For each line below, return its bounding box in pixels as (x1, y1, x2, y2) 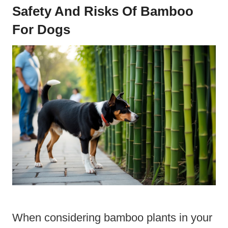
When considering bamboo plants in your (12, 211, 212, 224)
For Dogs (12, 22, 70, 38)
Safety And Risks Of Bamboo (12, 4, 193, 19)
